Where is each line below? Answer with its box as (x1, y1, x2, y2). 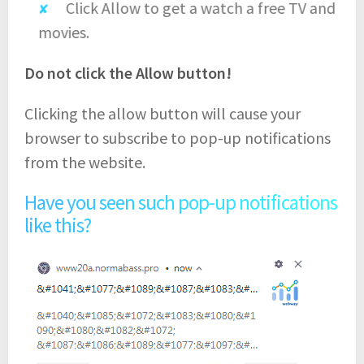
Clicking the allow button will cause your (24, 102, 301, 123)
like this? (24, 211, 91, 238)
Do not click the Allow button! (24, 62, 232, 83)
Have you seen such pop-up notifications (24, 188, 337, 215)
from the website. (24, 151, 145, 172)
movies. (37, 21, 89, 42)
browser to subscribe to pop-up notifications (24, 127, 331, 148)
